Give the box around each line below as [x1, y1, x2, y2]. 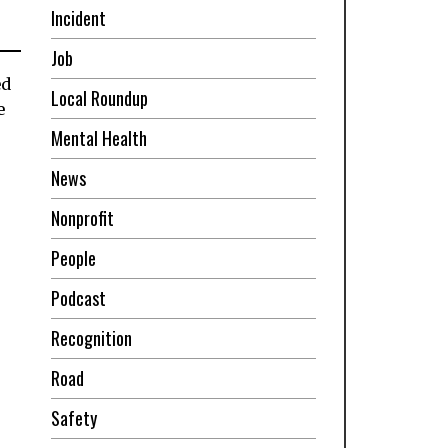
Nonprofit [50, 204, 114, 231]
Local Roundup [50, 84, 148, 111]
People [50, 244, 96, 271]
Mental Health [50, 124, 147, 151]
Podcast [50, 284, 106, 311]
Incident [50, 4, 106, 31]
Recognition [50, 324, 132, 351]
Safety [50, 404, 97, 431]
